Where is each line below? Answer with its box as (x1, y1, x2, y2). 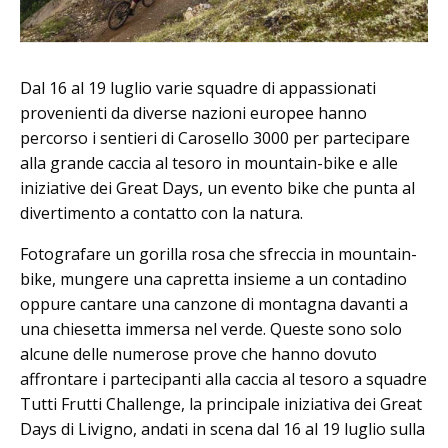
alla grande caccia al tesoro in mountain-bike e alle (20, 151, 398, 174)
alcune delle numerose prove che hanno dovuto (20, 342, 377, 365)
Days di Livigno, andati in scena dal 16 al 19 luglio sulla (20, 417, 425, 440)
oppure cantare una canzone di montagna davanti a (20, 292, 408, 315)
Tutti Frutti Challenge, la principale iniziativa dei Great (20, 392, 422, 415)
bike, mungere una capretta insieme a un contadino (20, 267, 407, 290)
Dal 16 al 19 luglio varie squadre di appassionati (20, 76, 376, 99)
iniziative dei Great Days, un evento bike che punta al (20, 176, 415, 199)
